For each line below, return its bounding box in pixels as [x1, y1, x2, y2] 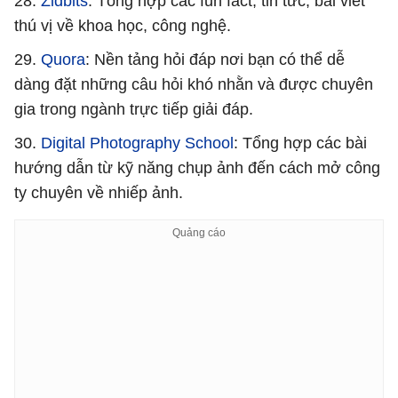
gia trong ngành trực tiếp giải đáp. [14, 99, 253, 118]
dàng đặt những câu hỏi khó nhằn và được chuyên [14, 75, 373, 93]
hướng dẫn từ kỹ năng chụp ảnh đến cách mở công [14, 158, 380, 177]
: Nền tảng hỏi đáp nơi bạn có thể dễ [85, 50, 345, 68]
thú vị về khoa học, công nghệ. [14, 16, 231, 35]
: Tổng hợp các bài [234, 133, 367, 152]
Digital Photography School [36, 133, 234, 152]
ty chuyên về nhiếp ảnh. [14, 183, 183, 202]
